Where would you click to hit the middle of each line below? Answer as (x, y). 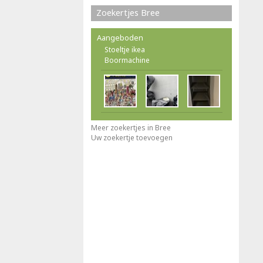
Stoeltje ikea (125, 50)
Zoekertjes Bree (128, 13)
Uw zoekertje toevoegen (132, 138)
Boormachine (127, 60)
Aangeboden (120, 38)
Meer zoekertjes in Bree (131, 128)
